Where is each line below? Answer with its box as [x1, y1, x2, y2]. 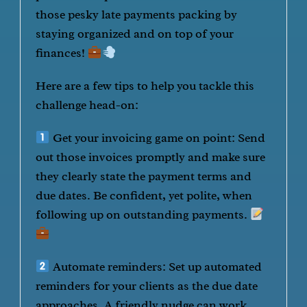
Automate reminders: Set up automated [49, 259, 262, 274]
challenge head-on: [36, 97, 139, 112]
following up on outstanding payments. [36, 207, 251, 222]
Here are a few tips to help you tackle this [36, 78, 255, 93]
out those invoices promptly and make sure [36, 149, 266, 164]
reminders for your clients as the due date [36, 278, 258, 293]
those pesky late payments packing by [36, 7, 238, 22]
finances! [36, 45, 88, 60]
